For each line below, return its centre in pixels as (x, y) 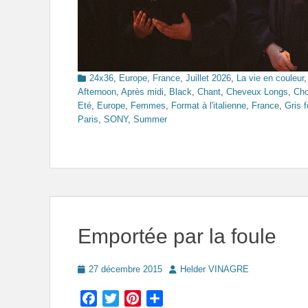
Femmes (148, 106)
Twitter (135, 298)
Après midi (142, 92)
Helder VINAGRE (214, 269)
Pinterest (163, 298)
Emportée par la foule (177, 236)
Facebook (121, 298)
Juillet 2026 (208, 78)
